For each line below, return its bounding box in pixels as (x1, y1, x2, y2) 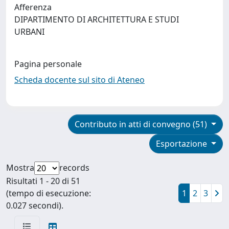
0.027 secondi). (6, 199, 63, 211)
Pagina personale (14, 58, 82, 70)
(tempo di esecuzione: (6, 187, 91, 199)
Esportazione (156, 138, 210, 149)
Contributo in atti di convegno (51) (75, 118, 210, 130)
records (59, 162, 89, 173)
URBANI (14, 26, 49, 37)
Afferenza (14, 1, 52, 13)
